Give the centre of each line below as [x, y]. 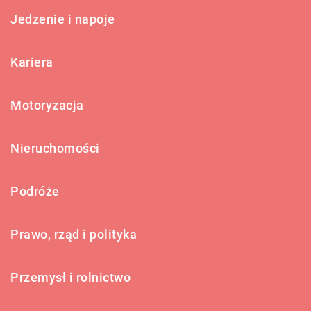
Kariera [32, 62]
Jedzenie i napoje [63, 19]
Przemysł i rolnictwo [70, 277]
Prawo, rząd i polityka [74, 234]
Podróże [35, 191]
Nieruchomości [55, 148]
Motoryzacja [47, 105]
